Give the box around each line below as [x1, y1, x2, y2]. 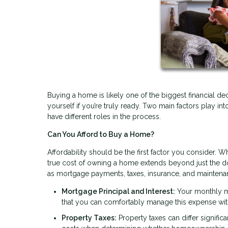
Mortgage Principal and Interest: [62, 187, 175, 195]
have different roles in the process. [47, 112, 161, 121]
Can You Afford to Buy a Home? [47, 130, 154, 138]
